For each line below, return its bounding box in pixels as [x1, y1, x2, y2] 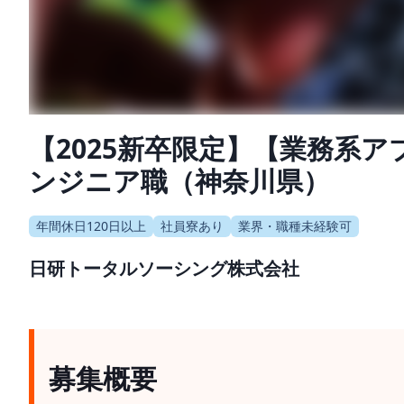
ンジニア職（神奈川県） [29, 161, 330, 199]
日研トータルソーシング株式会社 [29, 255, 299, 280]
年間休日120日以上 [36, 216, 146, 234]
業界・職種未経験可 [238, 216, 352, 234]
